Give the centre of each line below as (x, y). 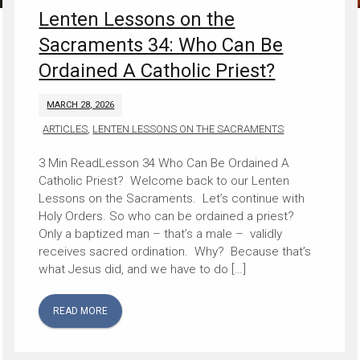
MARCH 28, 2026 (81, 105)
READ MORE (81, 311)
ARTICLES (65, 129)
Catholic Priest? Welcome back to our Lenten (164, 181)
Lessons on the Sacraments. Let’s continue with (172, 199)
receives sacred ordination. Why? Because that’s (175, 252)
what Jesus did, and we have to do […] (143, 270)
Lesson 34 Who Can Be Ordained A (194, 164)
